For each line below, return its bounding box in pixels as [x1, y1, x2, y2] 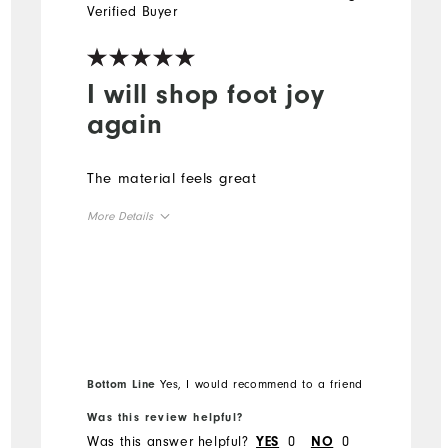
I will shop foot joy [87, 77, 325, 110]
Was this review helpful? [87, 410, 243, 425]
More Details [87, 208, 154, 223]
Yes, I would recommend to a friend [155, 376, 363, 391]
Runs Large [249, 297, 308, 311]
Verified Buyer [87, 2, 178, 20]
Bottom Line [87, 376, 156, 391]
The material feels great [87, 169, 257, 187]
